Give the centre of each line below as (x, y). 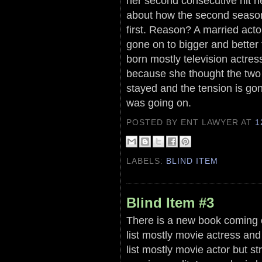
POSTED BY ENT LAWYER (184, 122)
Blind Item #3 (170, 203)
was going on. (159, 102)
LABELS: (146, 161)
